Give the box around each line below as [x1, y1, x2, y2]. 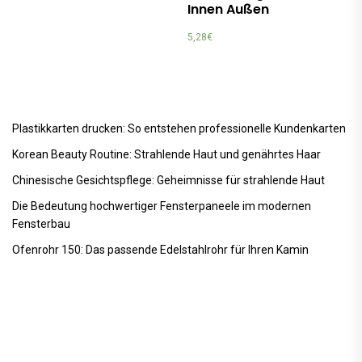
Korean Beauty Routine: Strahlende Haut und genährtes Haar [12, 147, 321, 161]
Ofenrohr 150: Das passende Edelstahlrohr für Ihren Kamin [12, 242, 309, 256]
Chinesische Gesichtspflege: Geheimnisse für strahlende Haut [12, 173, 325, 187]
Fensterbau [12, 217, 70, 230]
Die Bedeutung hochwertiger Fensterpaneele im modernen [12, 199, 311, 213]
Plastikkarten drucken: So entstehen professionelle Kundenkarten [12, 121, 346, 135]
